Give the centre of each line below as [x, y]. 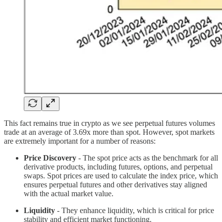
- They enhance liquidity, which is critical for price [135, 210]
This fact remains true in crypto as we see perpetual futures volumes [110, 123]
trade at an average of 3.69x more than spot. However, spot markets [109, 132]
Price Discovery [50, 158]
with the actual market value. [69, 193]
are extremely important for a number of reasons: [80, 141]
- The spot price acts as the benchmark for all [147, 158]
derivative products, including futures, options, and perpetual [118, 166]
